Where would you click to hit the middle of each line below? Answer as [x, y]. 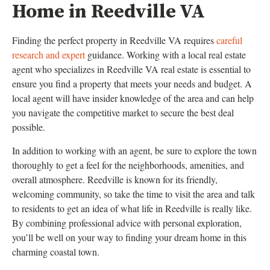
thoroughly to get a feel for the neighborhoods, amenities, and [128, 165]
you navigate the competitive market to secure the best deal [123, 113]
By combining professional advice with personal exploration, [127, 222]
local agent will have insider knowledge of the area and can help [133, 98]
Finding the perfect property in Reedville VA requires [114, 40]
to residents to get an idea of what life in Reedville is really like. [132, 208]
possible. [29, 127]
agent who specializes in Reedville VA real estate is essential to [131, 69]
